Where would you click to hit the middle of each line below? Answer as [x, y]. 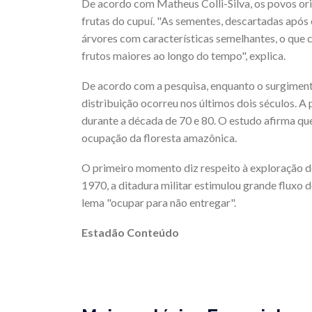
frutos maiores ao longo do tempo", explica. [184, 56]
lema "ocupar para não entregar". [159, 203]
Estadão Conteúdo [131, 233]
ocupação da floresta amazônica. [159, 138]
